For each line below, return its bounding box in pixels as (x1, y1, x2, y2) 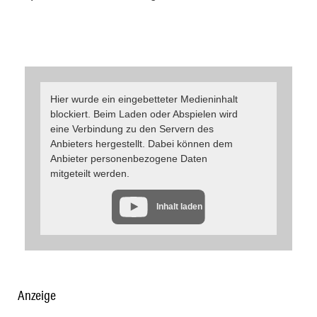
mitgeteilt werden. (50, 168, 129, 180)
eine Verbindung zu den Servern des (50, 123, 214, 135)
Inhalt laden (156, 202, 203, 211)
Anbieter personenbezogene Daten (50, 153, 207, 165)
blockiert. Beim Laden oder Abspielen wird (50, 108, 238, 120)
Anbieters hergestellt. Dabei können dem (50, 138, 233, 150)
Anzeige (18, 287, 56, 303)
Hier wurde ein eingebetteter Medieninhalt (50, 93, 238, 105)
